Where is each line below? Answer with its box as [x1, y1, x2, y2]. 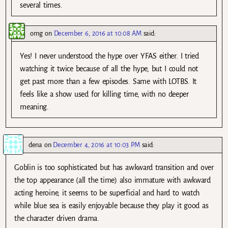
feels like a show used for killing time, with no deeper [20, 90, 189, 98]
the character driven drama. [14, 214, 99, 222]
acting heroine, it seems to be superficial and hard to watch [14, 188, 200, 197]
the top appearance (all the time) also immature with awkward [14, 176, 211, 184]
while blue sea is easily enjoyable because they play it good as [14, 201, 209, 210]
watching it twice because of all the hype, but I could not [20, 64, 198, 73]
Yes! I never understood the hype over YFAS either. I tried [20, 51, 199, 60]
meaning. [20, 102, 49, 111]
